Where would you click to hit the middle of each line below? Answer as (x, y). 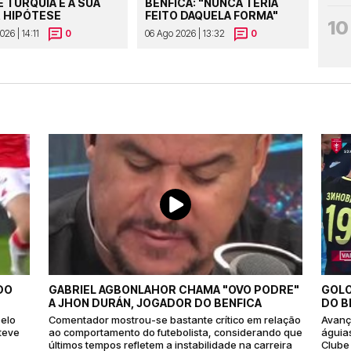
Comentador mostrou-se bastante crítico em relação (174, 320)
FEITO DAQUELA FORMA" (212, 16)
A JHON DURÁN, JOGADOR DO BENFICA (155, 303)
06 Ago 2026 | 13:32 (185, 34)
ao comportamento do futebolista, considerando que (175, 333)
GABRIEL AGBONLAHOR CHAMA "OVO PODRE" (174, 290)
